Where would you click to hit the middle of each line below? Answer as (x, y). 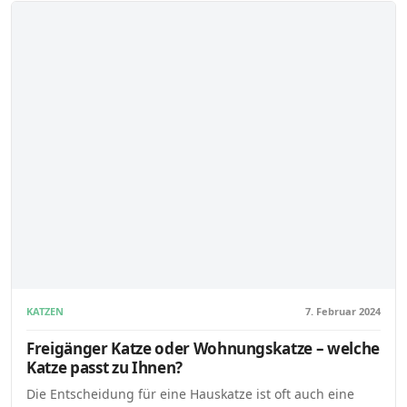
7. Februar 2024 (343, 311)
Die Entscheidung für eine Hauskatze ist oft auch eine (190, 394)
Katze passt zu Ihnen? (104, 368)
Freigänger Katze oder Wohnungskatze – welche (203, 349)
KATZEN (45, 311)
